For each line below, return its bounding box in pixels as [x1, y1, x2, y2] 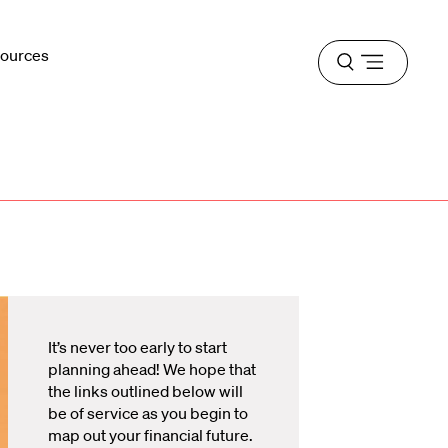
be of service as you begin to [48, 403, 248, 423]
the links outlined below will [48, 381, 243, 401]
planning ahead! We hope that [48, 359, 256, 379]
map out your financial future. [48, 425, 253, 445]
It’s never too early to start [48, 337, 227, 357]
